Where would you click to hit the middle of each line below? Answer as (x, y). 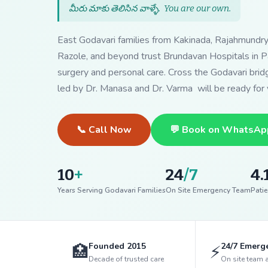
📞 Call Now (104, 130)
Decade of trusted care (126, 259)
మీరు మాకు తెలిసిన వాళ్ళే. (116, 8)
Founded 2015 (117, 246)
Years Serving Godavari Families (112, 190)
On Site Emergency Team (208, 190)
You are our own (197, 8)
